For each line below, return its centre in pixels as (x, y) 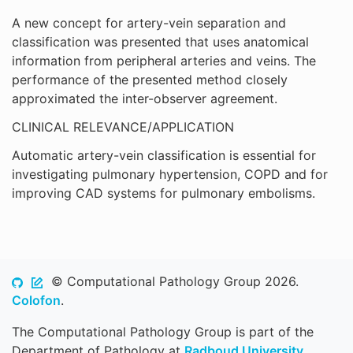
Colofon (36, 300)
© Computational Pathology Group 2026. (171, 281)
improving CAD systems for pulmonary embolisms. (163, 193)
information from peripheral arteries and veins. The (164, 61)
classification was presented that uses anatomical (160, 42)
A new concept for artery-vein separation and (149, 23)
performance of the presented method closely (150, 80)
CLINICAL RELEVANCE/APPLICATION (123, 127)
